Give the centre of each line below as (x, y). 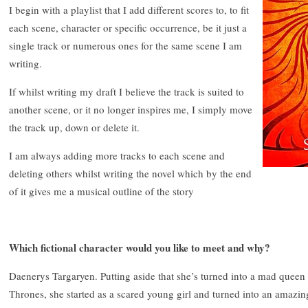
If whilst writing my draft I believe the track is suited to (126, 91)
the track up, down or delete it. (74, 127)
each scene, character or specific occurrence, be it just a (128, 27)
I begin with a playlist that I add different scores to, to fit (129, 9)
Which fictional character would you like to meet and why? (140, 247)
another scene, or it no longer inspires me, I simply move (131, 109)
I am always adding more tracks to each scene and (117, 155)
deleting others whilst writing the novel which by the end (130, 173)
